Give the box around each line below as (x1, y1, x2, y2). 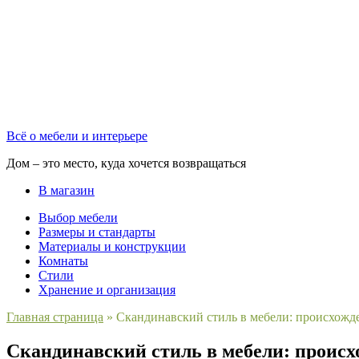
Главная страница (6, 310, 103, 324)
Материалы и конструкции (38, 240, 186, 253)
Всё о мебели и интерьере (6, 129, 147, 143)
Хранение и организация (38, 283, 175, 296)
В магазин (38, 184, 95, 197)
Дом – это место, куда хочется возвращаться (6, 156, 246, 170)
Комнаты (38, 254, 88, 268)
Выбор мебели (38, 211, 118, 224)
